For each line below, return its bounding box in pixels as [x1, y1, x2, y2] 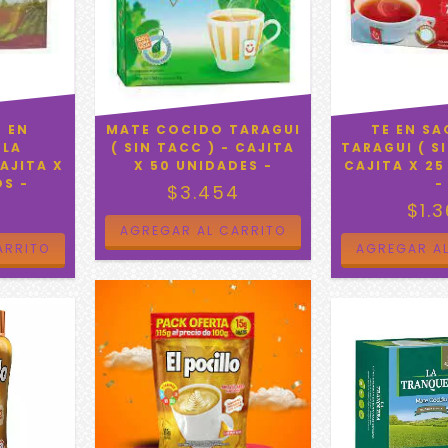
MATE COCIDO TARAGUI [105, 121, 301, 139]
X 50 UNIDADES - [133, 157, 273, 175]
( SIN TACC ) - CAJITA [111, 139, 296, 157]
